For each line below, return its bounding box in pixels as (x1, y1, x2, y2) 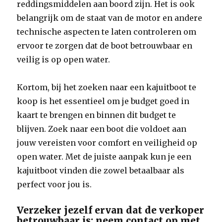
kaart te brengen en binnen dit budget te (17, 110, 176, 120)
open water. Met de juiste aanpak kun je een (17, 152, 192, 162)
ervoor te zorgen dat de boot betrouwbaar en (17, 41, 193, 51)
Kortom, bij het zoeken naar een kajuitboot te (17, 82, 197, 92)
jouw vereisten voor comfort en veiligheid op (17, 138, 198, 148)
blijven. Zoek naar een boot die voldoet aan (17, 124, 187, 134)
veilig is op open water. (17, 55, 111, 64)
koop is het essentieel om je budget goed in (17, 96, 190, 106)
